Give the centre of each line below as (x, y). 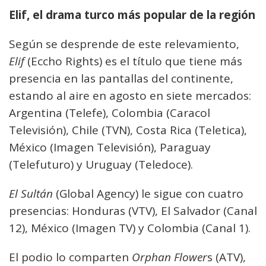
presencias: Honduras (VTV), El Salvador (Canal (133, 210)
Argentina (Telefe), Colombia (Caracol (110, 113)
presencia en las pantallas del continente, (121, 78)
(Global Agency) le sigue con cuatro (148, 193)
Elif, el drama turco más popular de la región (132, 15)
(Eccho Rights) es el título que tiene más (133, 61)
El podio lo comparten (70, 257)
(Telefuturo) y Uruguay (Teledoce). (101, 164)
